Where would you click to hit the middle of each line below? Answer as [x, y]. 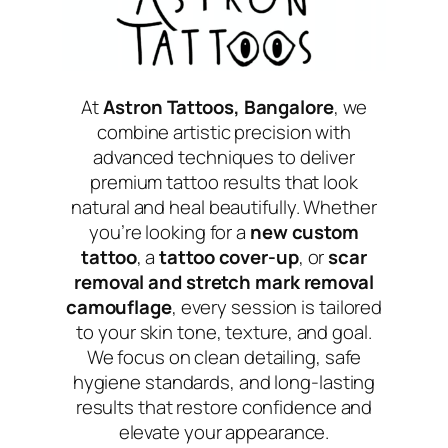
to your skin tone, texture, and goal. [224, 331]
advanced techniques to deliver [224, 156]
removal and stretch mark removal [224, 281]
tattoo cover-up [229, 256]
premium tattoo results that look [224, 181]
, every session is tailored [277, 306]
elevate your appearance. [224, 431]
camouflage [118, 306]
